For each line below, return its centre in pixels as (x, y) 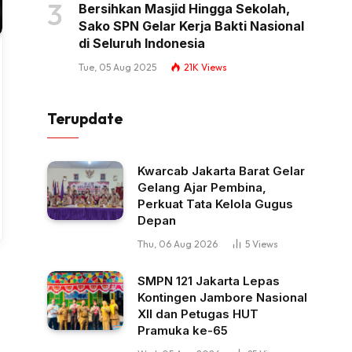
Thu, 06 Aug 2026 (178, 244)
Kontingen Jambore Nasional (222, 298)
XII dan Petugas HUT (198, 314)
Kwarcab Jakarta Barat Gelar (221, 171)
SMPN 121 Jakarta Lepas (209, 281)
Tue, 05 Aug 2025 (117, 68)
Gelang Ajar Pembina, (202, 188)
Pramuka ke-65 (183, 331)
